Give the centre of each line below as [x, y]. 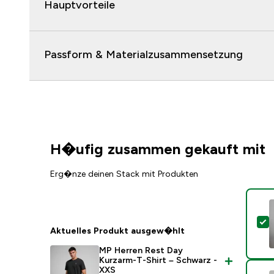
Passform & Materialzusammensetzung [143, 54]
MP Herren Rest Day [141, 250]
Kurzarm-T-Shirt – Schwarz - [158, 260]
